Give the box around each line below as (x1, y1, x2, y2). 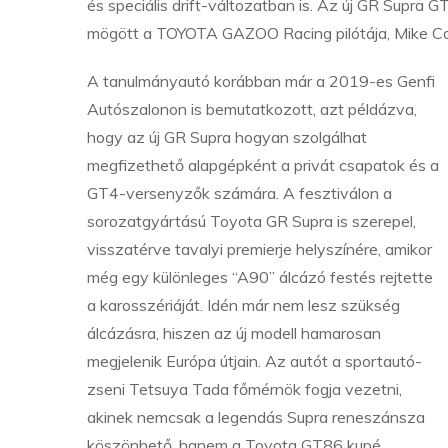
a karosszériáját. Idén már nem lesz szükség (87, 295, 400, 315)
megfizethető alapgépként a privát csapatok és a (87, 155, 439, 175)
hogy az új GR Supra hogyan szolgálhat (87, 127, 367, 147)
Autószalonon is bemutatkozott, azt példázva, (87, 99, 417, 119)
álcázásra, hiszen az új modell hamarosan (87, 323, 381, 343)
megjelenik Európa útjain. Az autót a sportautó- (87, 351, 422, 371)
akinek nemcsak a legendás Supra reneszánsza (87, 407, 425, 427)
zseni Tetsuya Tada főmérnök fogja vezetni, (87, 379, 402, 399)
